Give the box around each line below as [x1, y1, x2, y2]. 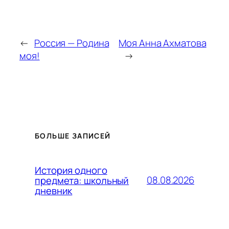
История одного [35, 163, 107, 177]
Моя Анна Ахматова [119, 36, 207, 50]
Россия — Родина [34, 36, 109, 50]
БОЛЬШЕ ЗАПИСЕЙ [35, 130, 111, 141]
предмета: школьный [35, 173, 129, 187]
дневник [35, 184, 73, 197]
